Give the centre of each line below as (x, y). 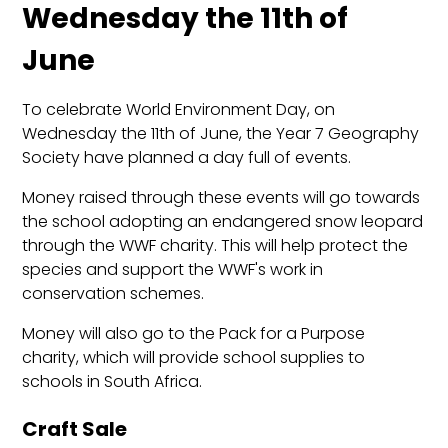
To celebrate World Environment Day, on (179, 109)
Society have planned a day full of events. (187, 157)
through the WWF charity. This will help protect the (215, 245)
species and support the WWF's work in (173, 269)
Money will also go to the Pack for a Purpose (194, 333)
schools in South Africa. (112, 381)
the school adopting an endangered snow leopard (223, 221)
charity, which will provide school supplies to (194, 357)
